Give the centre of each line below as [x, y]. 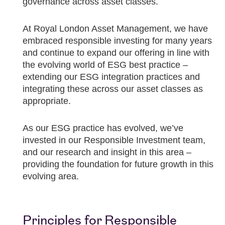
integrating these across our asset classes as [113, 89]
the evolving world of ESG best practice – [105, 65]
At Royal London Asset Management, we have [115, 29]
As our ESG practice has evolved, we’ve [103, 128]
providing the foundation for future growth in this [118, 164]
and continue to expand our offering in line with [116, 53]
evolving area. [51, 176]
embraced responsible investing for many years [117, 41]
